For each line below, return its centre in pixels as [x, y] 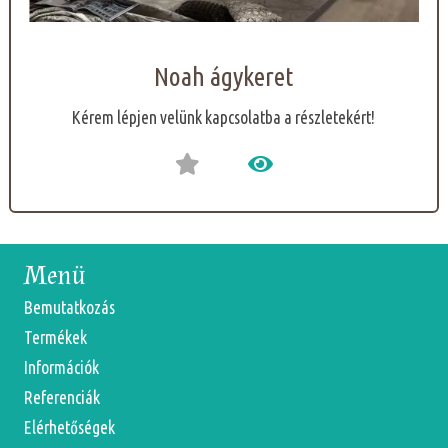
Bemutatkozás [69, 308]
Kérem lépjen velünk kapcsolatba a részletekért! [224, 117]
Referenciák [62, 398]
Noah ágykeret [224, 77]
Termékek [55, 338]
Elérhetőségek [69, 428]
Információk [61, 368]
